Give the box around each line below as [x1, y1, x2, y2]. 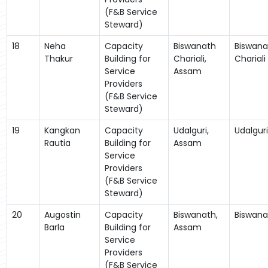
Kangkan [44, 124, 80, 136]
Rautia [44, 136, 71, 149]
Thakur [44, 52, 73, 65]
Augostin [44, 208, 81, 221]
